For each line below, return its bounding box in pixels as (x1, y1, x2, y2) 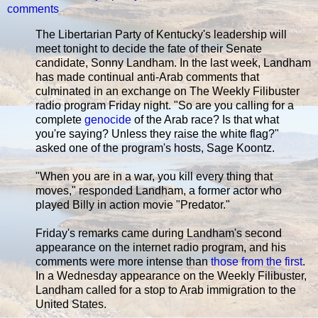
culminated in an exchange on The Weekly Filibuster (35, 84, 300, 97)
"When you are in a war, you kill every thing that (35, 170, 273, 182)
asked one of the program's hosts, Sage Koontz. (35, 141, 275, 154)
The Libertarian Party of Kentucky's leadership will (35, 28, 287, 40)
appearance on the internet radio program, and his (35, 241, 286, 253)
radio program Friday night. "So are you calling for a (35, 99, 294, 111)
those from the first (211, 255, 302, 268)
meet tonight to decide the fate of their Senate (35, 42, 262, 55)
